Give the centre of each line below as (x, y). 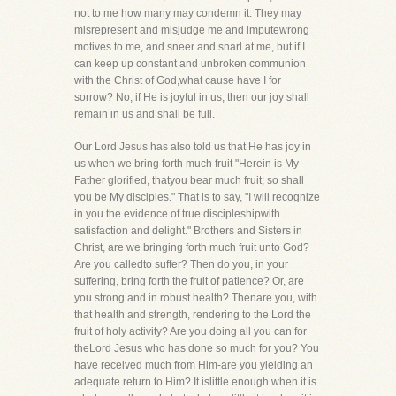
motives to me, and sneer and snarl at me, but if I (190, 47)
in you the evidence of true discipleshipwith (177, 214)
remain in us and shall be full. (145, 114)
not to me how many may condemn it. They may (188, 13)
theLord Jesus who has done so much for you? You (197, 348)
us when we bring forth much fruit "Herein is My (187, 164)
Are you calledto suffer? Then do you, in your (181, 264)
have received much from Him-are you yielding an (194, 365)
